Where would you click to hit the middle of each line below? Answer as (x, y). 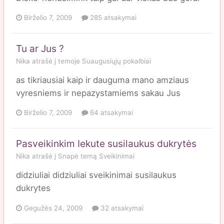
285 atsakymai (112, 17)
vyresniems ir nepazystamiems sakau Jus (98, 93)
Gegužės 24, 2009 (53, 208)
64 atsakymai (110, 113)
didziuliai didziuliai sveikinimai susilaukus (96, 175)
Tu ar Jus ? (40, 48)
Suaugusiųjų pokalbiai (116, 61)
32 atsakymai (121, 208)
